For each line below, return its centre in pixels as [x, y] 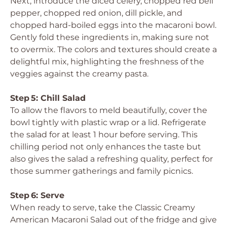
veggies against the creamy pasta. [79, 74]
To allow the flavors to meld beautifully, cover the [109, 110]
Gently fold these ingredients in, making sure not [110, 37]
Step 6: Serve [37, 195]
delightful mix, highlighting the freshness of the [107, 62]
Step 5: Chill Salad [48, 98]
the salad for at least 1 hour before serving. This [104, 135]
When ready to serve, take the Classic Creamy [103, 207]
